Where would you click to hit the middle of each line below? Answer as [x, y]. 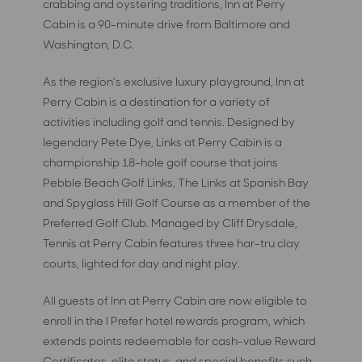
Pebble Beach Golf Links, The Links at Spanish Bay [176, 182]
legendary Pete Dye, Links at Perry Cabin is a [163, 142]
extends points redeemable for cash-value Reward [180, 341]
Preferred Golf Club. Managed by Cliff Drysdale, [170, 223]
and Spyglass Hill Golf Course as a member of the [177, 202]
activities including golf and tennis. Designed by [169, 122]
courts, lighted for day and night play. [142, 263]
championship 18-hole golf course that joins [161, 162]
